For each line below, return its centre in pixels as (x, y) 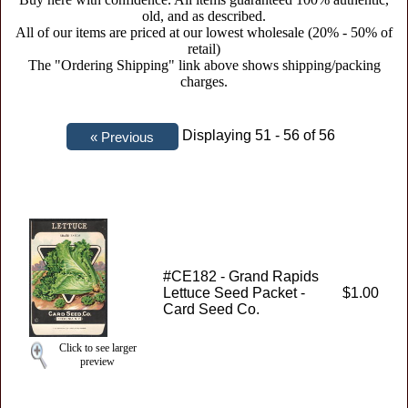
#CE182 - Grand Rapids (241, 276)
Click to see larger (97, 348)
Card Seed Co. (211, 309)
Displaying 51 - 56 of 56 (260, 135)
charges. (204, 82)
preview (97, 362)
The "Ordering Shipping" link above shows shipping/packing (204, 65)
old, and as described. (204, 16)
